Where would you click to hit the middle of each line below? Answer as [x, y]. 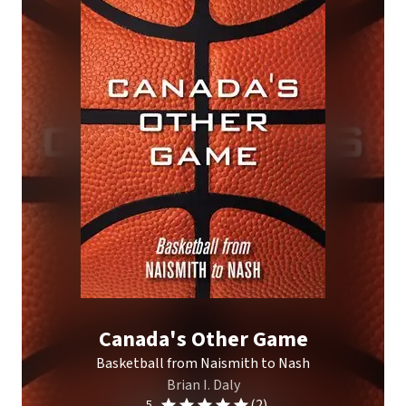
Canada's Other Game [203, 339]
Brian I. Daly [203, 385]
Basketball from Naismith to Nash [203, 363]
